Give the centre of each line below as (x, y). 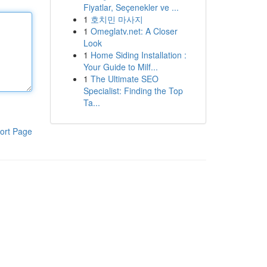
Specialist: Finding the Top (133, 91)
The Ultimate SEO (124, 79)
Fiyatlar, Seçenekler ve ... (131, 7)
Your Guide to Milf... (120, 67)
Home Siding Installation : (138, 55)
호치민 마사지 (117, 19)
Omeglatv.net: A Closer (134, 31)
